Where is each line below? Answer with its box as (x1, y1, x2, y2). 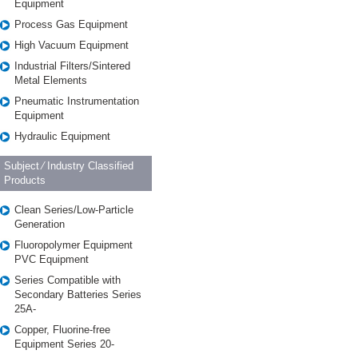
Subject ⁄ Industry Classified (4, 160, 133, 172)
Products (4, 174, 46, 186)
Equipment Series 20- (14, 338, 114, 350)
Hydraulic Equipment (14, 130, 110, 142)
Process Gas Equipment (14, 18, 128, 30)
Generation (14, 218, 65, 230)
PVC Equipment (14, 253, 89, 265)
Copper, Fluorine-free (14, 324, 110, 336)
